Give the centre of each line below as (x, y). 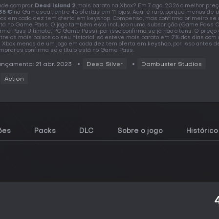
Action (14, 79)
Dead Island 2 (55, 6)
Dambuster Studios (172, 65)
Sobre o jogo (140, 131)
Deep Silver (105, 65)
